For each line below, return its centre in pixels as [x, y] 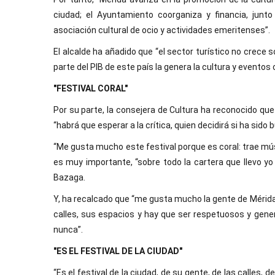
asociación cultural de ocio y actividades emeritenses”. [162, 30]
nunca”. [68, 230]
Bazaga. [69, 177]
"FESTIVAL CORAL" [91, 88]
